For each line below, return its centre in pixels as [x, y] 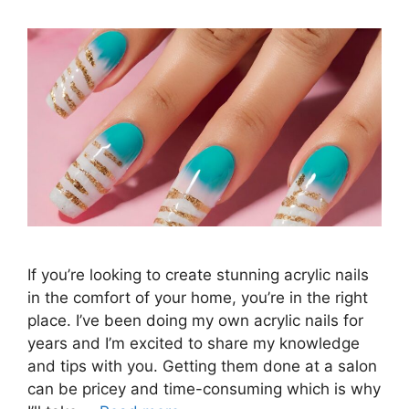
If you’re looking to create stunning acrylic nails [198, 275]
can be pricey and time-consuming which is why [204, 389]
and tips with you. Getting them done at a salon [202, 367]
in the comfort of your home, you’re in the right [198, 298]
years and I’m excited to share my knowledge [194, 344]
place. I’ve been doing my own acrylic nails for [195, 321]
